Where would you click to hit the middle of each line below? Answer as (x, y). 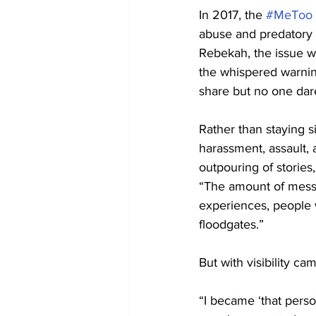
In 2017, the (232, 14)
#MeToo (289, 14)
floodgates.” (231, 224)
